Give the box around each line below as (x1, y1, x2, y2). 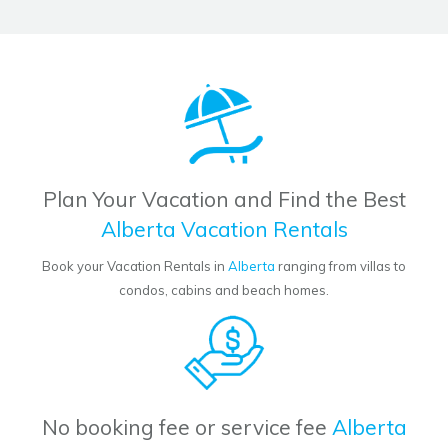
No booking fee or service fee (41, 414, 332, 441)
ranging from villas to (275, 258, 406, 275)
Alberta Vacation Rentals (100, 216, 348, 243)
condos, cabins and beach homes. (119, 282, 329, 299)
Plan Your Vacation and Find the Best (42, 186, 406, 213)
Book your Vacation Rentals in (42, 258, 228, 275)
